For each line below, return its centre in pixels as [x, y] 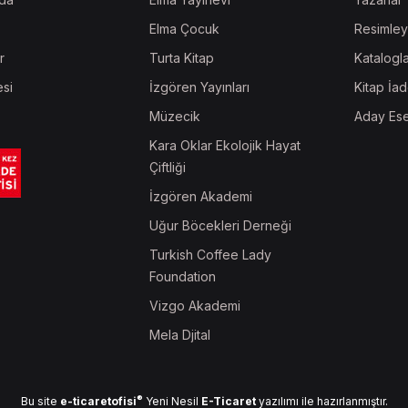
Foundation [183, 277]
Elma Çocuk [184, 29]
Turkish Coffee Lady [210, 255]
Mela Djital [180, 335]
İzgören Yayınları [199, 87]
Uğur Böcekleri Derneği [220, 226]
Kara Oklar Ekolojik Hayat [225, 146]
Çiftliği [168, 168]
